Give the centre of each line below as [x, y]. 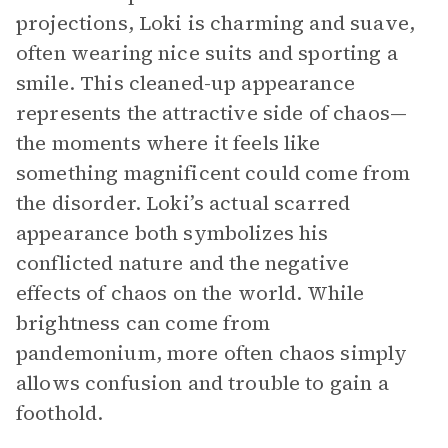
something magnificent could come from [213, 173]
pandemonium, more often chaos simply [212, 353]
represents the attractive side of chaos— [211, 113]
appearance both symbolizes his [172, 233]
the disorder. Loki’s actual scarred [183, 203]
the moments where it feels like [168, 143]
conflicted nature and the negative [183, 263]
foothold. [60, 413]
